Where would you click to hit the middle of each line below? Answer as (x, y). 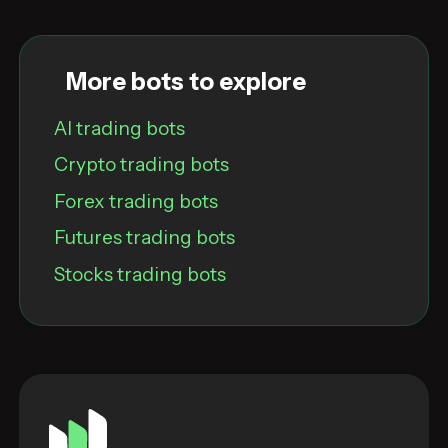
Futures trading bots (144, 237)
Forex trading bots (135, 200)
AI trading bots (119, 127)
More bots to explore (185, 82)
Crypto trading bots (141, 164)
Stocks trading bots (139, 273)
